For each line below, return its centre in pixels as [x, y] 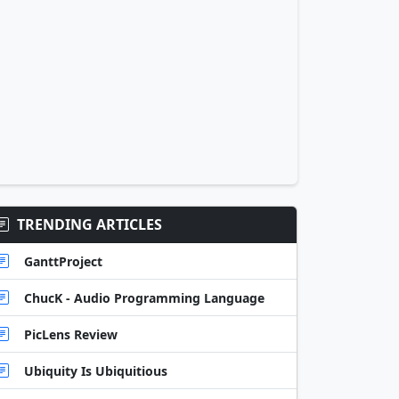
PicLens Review [71, 334]
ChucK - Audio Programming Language [144, 297]
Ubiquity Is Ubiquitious [96, 370]
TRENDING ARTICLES [90, 224]
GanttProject [63, 261]
